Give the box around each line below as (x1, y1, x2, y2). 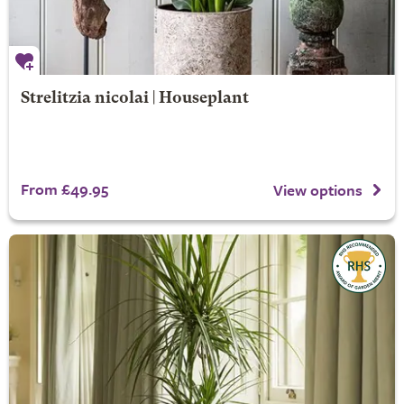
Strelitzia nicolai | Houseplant (20, 90, 249, 106)
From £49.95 (20, 177, 108, 200)
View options (273, 179, 363, 202)
